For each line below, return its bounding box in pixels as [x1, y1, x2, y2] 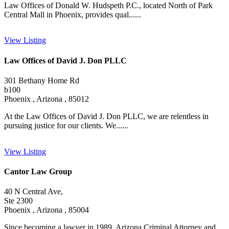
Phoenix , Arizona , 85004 [4, 205, 89, 215]
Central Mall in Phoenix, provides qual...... [4, 10, 141, 19]
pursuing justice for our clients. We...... [4, 121, 128, 130]
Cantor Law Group [4, 167, 72, 176]
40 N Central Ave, [4, 187, 63, 196]
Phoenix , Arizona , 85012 [4, 94, 89, 103]
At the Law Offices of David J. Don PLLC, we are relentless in [4, 111, 209, 121]
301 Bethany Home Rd [4, 76, 79, 85]
